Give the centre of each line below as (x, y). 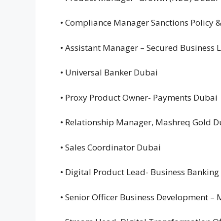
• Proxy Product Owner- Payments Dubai (140, 97)
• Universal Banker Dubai (110, 73)
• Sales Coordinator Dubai (111, 147)
